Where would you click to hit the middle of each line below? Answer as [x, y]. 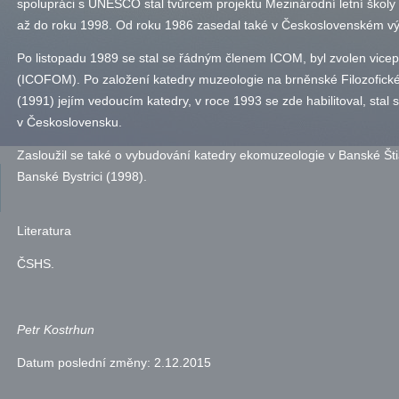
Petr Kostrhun [56, 330]
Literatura [44, 231]
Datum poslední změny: [85, 362]
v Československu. [69, 122]
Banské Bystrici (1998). [82, 176]
